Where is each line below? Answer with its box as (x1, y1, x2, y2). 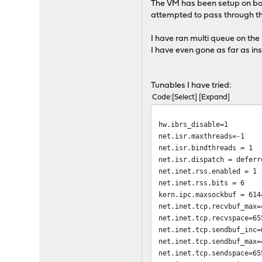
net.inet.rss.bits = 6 (158, 178, 245, 187)
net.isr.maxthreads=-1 (158, 132, 245, 140)
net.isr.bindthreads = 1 (158, 143, 253, 152)
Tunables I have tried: (151, 81, 232, 90)
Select (174, 94, 195, 101)
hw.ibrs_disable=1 (158, 120, 229, 129)
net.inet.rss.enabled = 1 (158, 167, 257, 175)
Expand (201, 94, 228, 101)
